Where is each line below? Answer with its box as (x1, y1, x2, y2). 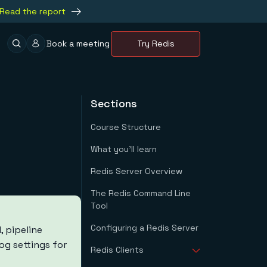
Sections (91, 97, 137, 110)
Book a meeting (46, 38, 110, 49)
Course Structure (91, 122, 161, 132)
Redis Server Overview (91, 166, 182, 176)
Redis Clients (91, 244, 144, 255)
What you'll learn (91, 144, 157, 154)
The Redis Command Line (91, 188, 191, 198)
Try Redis (136, 38, 175, 49)
